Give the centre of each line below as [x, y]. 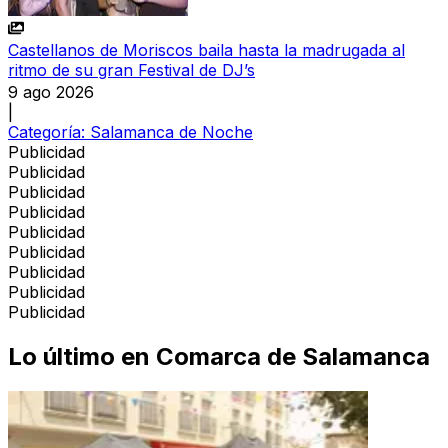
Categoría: [49, 131]
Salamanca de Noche [171, 131]
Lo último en [79, 356]
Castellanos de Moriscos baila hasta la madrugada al [206, 49]
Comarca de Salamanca [293, 356]
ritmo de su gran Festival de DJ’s [131, 69]
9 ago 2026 [51, 91]
